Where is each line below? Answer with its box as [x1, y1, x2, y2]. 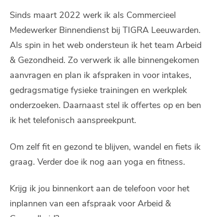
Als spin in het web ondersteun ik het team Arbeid [10, 39, 201, 51]
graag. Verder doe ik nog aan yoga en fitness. [10, 156, 185, 168]
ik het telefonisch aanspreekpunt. [10, 114, 136, 126]
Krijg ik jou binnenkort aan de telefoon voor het [10, 183, 189, 195]
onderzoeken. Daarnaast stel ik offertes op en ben [10, 99, 201, 111]
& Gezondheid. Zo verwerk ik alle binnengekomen [10, 54, 199, 66]
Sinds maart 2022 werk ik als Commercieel [10, 9, 176, 21]
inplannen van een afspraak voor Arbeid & [10, 198, 171, 210]
